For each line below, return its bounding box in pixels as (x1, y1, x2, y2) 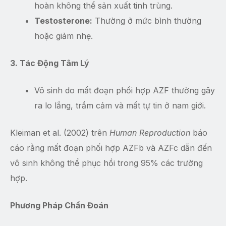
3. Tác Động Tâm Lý (10, 58, 89, 69)
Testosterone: (34, 16, 92, 26)
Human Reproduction (109, 128, 190, 138)
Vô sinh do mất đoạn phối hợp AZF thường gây (34, 85, 215, 96)
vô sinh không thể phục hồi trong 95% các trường (10, 158, 203, 168)
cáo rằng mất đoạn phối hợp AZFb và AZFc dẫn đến (10, 143, 212, 153)
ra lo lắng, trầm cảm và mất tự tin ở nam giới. (34, 100, 206, 111)
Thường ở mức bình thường (92, 16, 201, 26)
